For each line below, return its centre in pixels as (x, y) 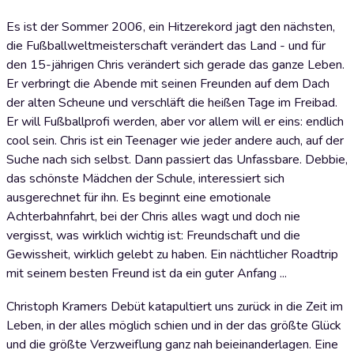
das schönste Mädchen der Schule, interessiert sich (145, 179)
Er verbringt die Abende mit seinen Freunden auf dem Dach (168, 84)
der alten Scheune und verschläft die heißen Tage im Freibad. (172, 103)
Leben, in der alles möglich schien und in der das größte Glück (174, 326)
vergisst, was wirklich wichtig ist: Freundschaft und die (153, 235)
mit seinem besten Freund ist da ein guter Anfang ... (147, 273)
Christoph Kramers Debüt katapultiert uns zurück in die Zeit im (175, 307)
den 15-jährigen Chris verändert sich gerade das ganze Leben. (175, 65)
